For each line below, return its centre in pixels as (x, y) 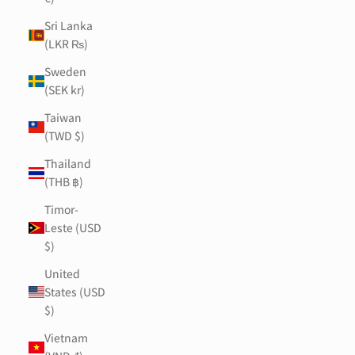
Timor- (61, 210)
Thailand (68, 164)
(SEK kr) (65, 90)
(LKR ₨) (66, 44)
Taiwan (63, 118)
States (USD (75, 292)
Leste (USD (73, 228)
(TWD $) (65, 136)
